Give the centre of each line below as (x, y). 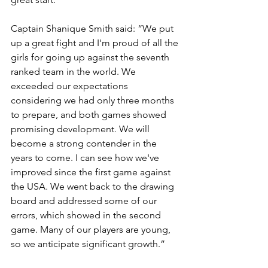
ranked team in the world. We (74, 72)
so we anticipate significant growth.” (88, 244)
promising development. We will (81, 129)
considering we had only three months (94, 100)
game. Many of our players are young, (92, 230)
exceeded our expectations (71, 86)
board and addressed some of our (85, 201)
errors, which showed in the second (87, 215)
